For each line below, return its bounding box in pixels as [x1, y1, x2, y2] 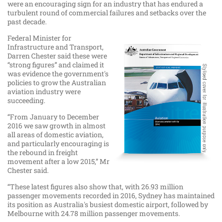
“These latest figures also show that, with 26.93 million [7, 182, 183, 192]
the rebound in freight [7, 148, 78, 158]
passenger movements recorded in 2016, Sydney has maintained [7, 191, 215, 201]
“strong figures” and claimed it [7, 60, 104, 70]
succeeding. [7, 96, 45, 106]
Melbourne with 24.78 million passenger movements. [7, 209, 180, 219]
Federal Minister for [7, 33, 71, 43]
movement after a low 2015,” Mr [7, 157, 110, 166]
